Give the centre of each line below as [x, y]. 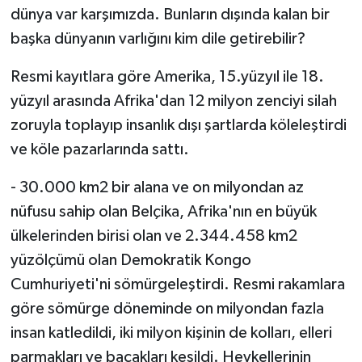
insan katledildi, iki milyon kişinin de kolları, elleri [171, 333]
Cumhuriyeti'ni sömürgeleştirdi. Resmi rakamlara [177, 285]
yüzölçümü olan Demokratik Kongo [130, 261]
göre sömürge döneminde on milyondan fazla [167, 309]
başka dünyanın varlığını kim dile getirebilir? [158, 39]
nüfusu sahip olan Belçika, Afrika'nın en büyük [163, 212]
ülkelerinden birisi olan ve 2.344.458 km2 [154, 236]
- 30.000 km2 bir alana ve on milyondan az [157, 188]
